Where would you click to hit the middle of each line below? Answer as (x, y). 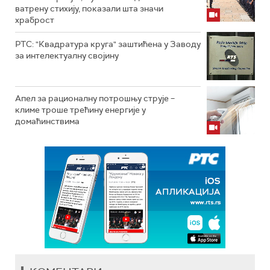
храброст (35, 20)
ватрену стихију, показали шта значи (89, 8)
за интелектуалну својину (67, 55)
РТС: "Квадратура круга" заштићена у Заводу (108, 44)
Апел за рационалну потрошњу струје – (95, 98)
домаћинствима (47, 121)
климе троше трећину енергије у (80, 110)
